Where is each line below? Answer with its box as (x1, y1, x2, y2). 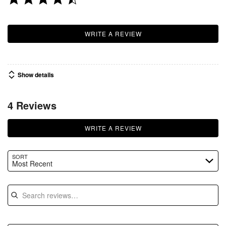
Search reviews (8, 184, 64, 195)
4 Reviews (8, 97, 56, 112)
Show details (18, 70, 54, 79)
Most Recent (12, 158, 52, 169)
